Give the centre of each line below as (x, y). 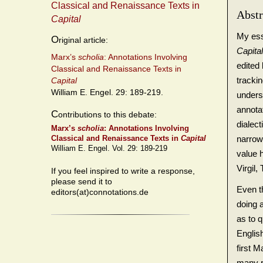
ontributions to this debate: (107, 114)
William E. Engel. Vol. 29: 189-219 (109, 149)
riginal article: (83, 40)
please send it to (82, 182)
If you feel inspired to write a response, (123, 171)
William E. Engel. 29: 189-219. (107, 92)
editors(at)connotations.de (100, 192)
